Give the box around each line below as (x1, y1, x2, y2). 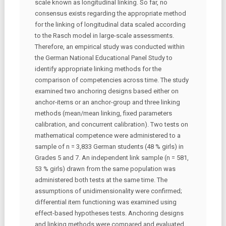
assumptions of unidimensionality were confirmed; (34, 187, 182, 195)
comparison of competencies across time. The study (34, 76, 189, 84)
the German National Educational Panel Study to (34, 54, 173, 62)
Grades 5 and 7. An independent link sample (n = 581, (34, 154, 189, 161)
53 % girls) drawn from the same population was (34, 165, 176, 173)
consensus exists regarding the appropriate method (34, 10, 186, 17)
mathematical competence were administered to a (34, 132, 181, 139)
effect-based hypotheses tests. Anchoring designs (34, 209, 184, 217)
